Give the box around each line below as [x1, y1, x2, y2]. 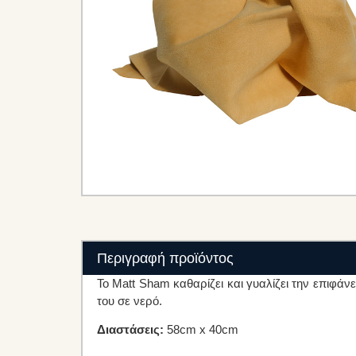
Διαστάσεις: [97, 323, 164, 337]
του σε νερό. [97, 294, 162, 308]
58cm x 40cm [164, 323, 238, 337]
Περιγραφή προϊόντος [97, 250, 234, 266]
